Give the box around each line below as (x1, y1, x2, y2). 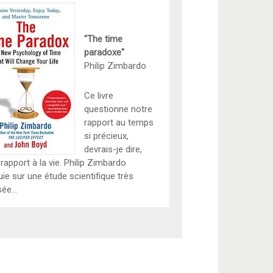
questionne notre (83, 103, 152, 115)
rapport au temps (83, 116, 154, 128)
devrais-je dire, (83, 143, 142, 155)
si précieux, (83, 130, 129, 141)
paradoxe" (83, 46, 124, 58)
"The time (83, 33, 122, 44)
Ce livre (83, 90, 113, 101)
